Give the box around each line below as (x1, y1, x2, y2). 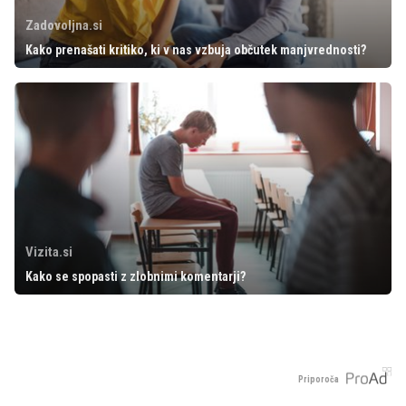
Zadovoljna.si (25, 16, 102, 34)
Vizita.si (25, 243, 72, 260)
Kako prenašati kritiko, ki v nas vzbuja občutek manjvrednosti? (25, 42, 366, 57)
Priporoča (298, 374, 339, 385)
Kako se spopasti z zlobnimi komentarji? (25, 268, 246, 284)
